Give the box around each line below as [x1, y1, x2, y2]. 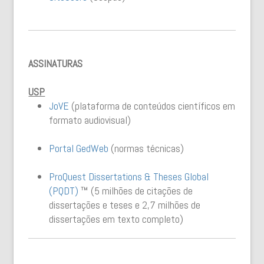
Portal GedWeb [49, 141, 109, 155]
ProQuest [49, 170, 87, 183]
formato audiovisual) [49, 113, 131, 127]
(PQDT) [49, 184, 79, 197]
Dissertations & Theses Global [86, 170, 209, 183]
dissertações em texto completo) [49, 212, 184, 226]
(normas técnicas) [108, 141, 184, 155]
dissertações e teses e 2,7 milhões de [49, 198, 201, 212]
